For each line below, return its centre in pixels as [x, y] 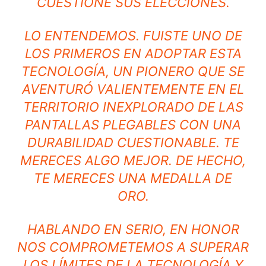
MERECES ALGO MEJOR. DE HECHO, [133, 160]
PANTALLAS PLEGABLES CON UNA [133, 124]
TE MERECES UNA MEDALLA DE [133, 178]
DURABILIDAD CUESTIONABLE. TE [133, 142]
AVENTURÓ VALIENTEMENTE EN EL [133, 89]
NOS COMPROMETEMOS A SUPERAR [133, 247]
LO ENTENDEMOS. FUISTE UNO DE [133, 35]
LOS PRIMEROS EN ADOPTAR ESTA [133, 53]
